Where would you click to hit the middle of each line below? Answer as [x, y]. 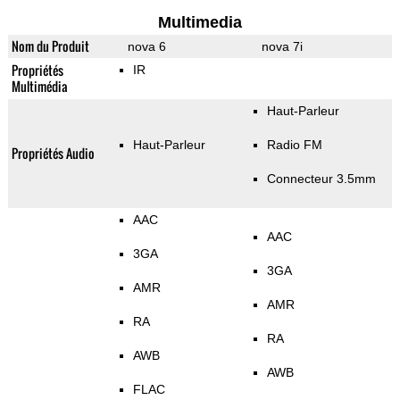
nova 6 [146, 47]
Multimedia [200, 23]
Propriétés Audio [53, 154]
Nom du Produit [50, 46]
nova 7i [282, 47]
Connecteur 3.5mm [321, 179]
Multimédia [39, 87]
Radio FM [294, 145]
